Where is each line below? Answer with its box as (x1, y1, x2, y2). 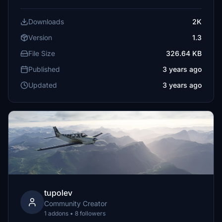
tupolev (44, 188, 72, 198)
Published (28, 65, 60, 73)
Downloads (28, 17, 64, 26)
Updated (28, 81, 57, 89)
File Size (28, 49, 55, 57)
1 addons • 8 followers (44, 210, 106, 217)
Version (28, 33, 52, 42)
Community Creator (44, 199, 107, 208)
